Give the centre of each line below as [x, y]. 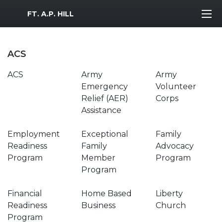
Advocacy [174, 146]
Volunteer [176, 86]
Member [99, 158]
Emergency [105, 86]
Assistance [102, 110]
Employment [34, 134]
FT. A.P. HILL [51, 14]
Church [170, 205]
